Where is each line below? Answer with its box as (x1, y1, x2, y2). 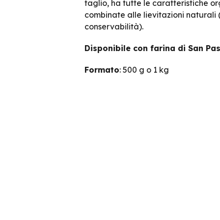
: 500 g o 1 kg (119, 65, 169, 75)
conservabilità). (84, 22, 143, 31)
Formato (84, 65, 119, 75)
